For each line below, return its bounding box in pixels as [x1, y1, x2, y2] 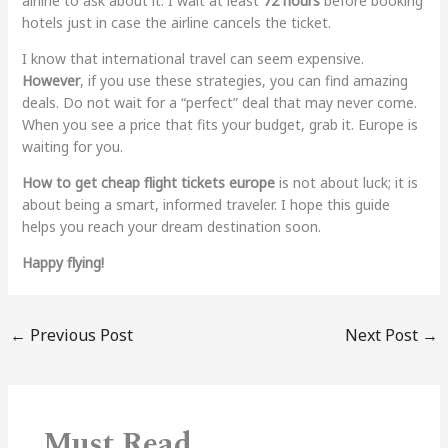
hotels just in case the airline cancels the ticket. [21, 12, 331, 32]
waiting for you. [21, 136, 123, 156]
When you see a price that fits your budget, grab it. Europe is [21, 114, 418, 134]
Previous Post [25, 323, 133, 346]
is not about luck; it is [274, 172, 418, 192]
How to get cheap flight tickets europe [21, 172, 275, 192]
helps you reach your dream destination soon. [21, 216, 321, 236]
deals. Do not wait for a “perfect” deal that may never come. [21, 92, 417, 112]
